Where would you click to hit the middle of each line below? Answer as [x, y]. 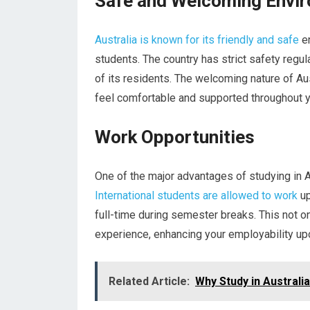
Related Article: [149, 281]
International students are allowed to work [196, 195]
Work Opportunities [175, 137]
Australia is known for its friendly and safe [197, 40]
